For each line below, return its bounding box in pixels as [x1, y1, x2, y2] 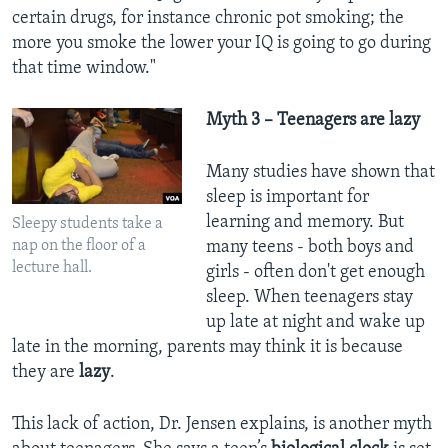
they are [12, 363, 75, 383]
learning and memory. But [205, 213, 404, 233]
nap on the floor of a [12, 238, 146, 255]
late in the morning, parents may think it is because [12, 338, 403, 358]
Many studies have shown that [205, 163, 435, 183]
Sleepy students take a [12, 216, 163, 233]
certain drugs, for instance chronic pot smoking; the [12, 9, 404, 29]
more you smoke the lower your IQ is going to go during [12, 34, 431, 54]
